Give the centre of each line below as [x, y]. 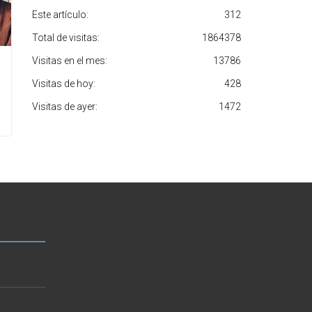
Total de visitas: [66, 37]
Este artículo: [60, 14]
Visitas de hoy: [64, 83]
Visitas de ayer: [65, 106]
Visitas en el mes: [70, 60]
